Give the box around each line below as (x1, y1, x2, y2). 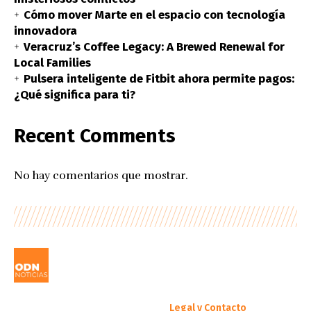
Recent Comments (14, 124, 176, 147)
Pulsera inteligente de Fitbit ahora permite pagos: (24, 71, 294, 86)
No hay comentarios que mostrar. (14, 168, 188, 183)
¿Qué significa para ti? (14, 87, 135, 102)
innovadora (14, 23, 77, 38)
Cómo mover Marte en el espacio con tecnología (24, 7, 285, 22)
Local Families (14, 55, 91, 70)
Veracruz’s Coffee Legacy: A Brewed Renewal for (24, 39, 285, 54)
